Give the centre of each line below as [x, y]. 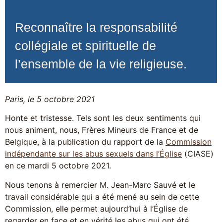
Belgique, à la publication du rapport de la [85, 142]
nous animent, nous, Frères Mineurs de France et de [102, 130]
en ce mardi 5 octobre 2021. [58, 166]
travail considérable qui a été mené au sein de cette [102, 196]
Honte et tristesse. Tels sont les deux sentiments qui [103, 118]
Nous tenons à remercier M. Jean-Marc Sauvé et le [100, 185]
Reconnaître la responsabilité [96, 27]
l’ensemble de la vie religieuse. [101, 64]
